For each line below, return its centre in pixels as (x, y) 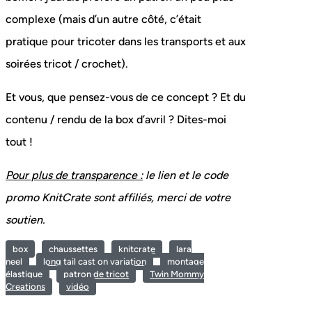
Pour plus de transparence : (74, 175)
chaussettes (73, 249)
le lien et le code (186, 175)
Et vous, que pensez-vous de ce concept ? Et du (126, 97)
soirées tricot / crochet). (67, 64)
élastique (24, 274)
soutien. (25, 220)
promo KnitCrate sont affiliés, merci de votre (118, 198)
